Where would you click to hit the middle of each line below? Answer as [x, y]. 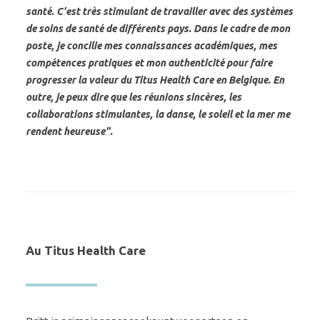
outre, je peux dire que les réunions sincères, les [134, 97]
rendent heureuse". [69, 131]
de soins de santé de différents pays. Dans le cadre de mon [158, 29]
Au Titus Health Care [86, 250]
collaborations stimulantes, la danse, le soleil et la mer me [158, 114]
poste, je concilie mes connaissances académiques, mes [151, 46]
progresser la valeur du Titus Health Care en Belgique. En [155, 80]
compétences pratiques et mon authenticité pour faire [149, 63]
